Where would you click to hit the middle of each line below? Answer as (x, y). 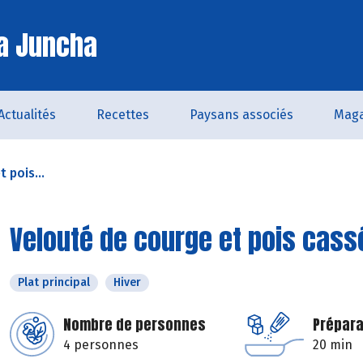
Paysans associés (241, 115)
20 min (333, 345)
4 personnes (101, 345)
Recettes (123, 115)
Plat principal (54, 282)
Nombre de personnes (135, 325)
